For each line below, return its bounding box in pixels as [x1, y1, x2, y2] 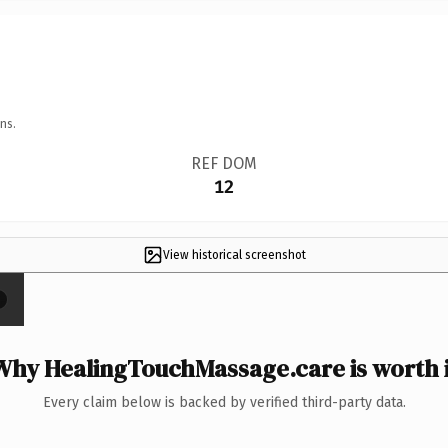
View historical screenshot [162, 247, 306, 262]
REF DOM [190, 153, 257, 173]
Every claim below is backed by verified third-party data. [42, 393, 406, 411]
